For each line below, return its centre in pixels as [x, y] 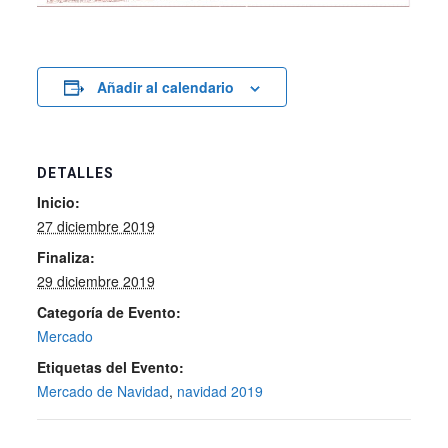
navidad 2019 [219, 391]
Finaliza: [65, 257]
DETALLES [75, 173]
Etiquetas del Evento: [110, 367]
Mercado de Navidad [102, 391]
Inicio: [58, 202]
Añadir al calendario [165, 87]
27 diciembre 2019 [95, 226]
